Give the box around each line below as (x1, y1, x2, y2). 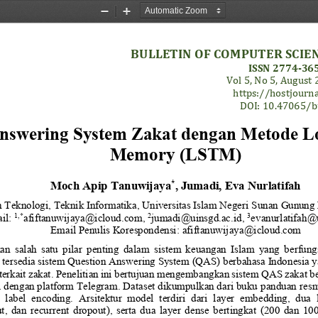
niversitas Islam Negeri (150, 198, 252, 211)
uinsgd (190, 211, 219, 224)
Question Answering (67, 255, 155, 268)
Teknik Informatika (53, 198, 137, 211)
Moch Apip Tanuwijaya (50, 177, 170, 192)
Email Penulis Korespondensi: (50, 223, 182, 236)
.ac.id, (219, 211, 248, 224)
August (280, 73, 312, 86)
